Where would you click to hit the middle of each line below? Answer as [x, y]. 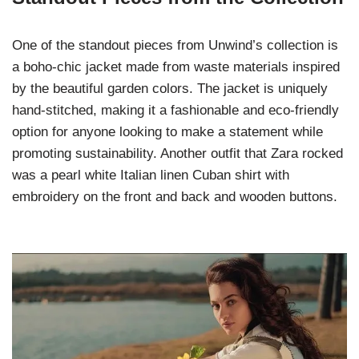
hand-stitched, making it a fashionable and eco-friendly [175, 111]
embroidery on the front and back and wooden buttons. [175, 197]
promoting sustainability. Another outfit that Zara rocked [177, 154]
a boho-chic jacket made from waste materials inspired [176, 67]
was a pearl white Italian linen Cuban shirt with [151, 175]
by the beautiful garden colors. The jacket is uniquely [170, 89]
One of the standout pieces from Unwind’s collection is [175, 46]
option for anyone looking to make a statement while [167, 132]
